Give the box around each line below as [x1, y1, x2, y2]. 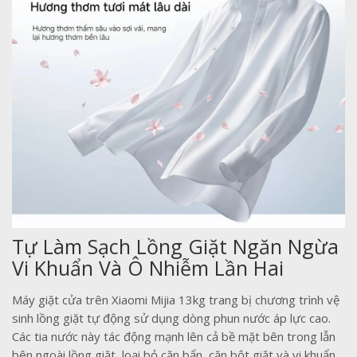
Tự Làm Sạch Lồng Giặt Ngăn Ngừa [12, 232, 339, 260]
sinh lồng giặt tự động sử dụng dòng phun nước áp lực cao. [12, 309, 331, 326]
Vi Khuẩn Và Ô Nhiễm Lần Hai [12, 253, 284, 281]
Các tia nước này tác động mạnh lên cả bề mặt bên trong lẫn [12, 328, 335, 344]
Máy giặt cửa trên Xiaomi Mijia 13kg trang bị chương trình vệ [12, 291, 339, 308]
